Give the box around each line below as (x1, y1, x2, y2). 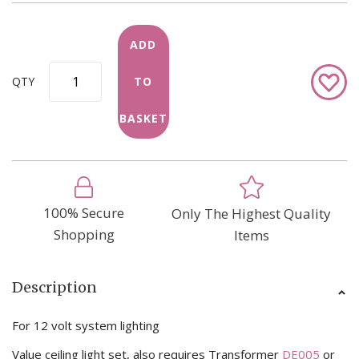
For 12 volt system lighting (12, 317, 159, 333)
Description (12, 277, 97, 296)
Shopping (53, 224, 115, 244)
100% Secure (43, 203, 125, 222)
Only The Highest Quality (171, 204, 332, 223)
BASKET (119, 111, 167, 126)
